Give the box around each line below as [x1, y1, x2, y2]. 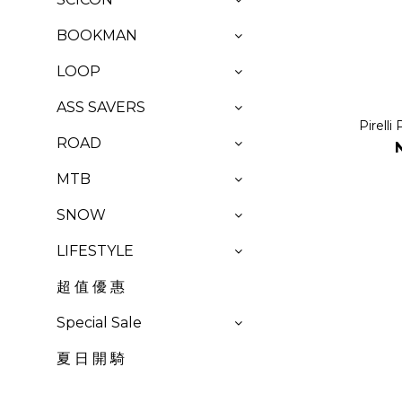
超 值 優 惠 [57, 278, 125, 295]
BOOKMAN [57, 27, 137, 44]
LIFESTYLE [57, 242, 134, 259]
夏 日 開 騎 [57, 350, 125, 367]
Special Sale [57, 314, 142, 331]
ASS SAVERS [57, 99, 145, 116]
